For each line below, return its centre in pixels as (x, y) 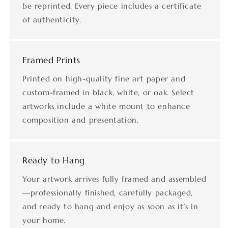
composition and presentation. (81, 120)
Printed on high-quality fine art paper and (104, 78)
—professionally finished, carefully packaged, (108, 192)
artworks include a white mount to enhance (106, 106)
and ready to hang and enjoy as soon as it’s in (110, 206)
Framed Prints (51, 60)
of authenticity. (52, 19)
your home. (44, 220)
